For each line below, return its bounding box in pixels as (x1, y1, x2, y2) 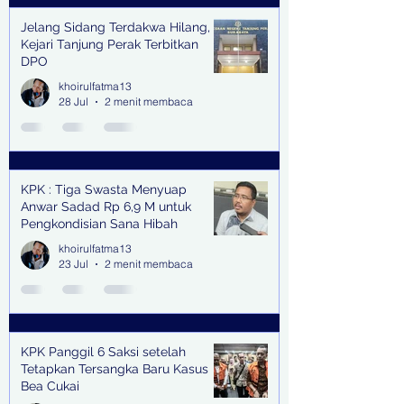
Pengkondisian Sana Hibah (21, 216, 178, 232)
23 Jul (59, 257, 88, 271)
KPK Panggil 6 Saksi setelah (21, 344, 186, 360)
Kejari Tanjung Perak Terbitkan (21, 37, 198, 52)
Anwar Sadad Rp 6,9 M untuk (21, 199, 191, 215)
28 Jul (59, 95, 88, 109)
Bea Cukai (21, 379, 79, 394)
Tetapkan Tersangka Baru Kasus (21, 362, 208, 377)
